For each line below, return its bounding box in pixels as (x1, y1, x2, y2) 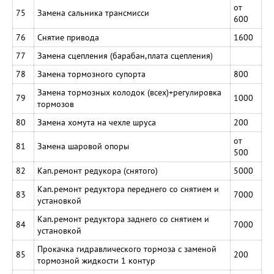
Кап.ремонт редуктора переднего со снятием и (37, 183, 219, 194)
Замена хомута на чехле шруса (37, 117, 156, 128)
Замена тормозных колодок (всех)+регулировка (37, 87, 221, 98)
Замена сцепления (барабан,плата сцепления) (37, 50, 213, 61)
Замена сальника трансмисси (37, 7, 149, 18)
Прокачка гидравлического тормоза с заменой (37, 243, 217, 254)
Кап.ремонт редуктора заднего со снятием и (37, 213, 209, 224)
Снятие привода (37, 32, 99, 43)
